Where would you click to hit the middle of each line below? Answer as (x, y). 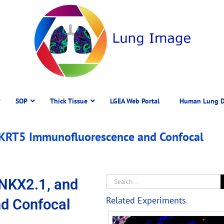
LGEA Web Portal (135, 101)
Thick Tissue (69, 101)
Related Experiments (146, 200)
